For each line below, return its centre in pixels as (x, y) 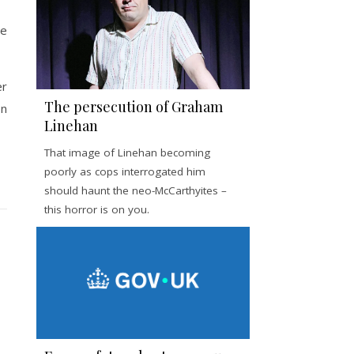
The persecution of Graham (134, 107)
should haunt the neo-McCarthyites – (136, 190)
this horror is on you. (97, 209)
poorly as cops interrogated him (125, 171)
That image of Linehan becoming (127, 153)
